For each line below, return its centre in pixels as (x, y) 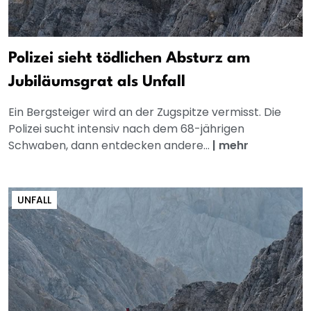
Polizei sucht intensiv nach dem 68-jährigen (126, 128)
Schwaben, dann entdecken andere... (110, 145)
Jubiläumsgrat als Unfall (97, 82)
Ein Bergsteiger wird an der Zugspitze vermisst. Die (145, 112)
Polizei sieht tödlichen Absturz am (129, 58)
